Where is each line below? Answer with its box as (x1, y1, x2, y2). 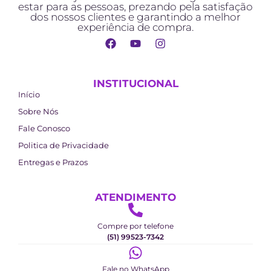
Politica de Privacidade (18, 140, 109, 150)
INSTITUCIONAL (93, 77, 178, 90)
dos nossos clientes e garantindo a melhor (30, 10, 241, 23)
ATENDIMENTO (95, 191, 176, 203)
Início (18, 89, 40, 99)
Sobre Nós (18, 106, 58, 116)
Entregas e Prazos (18, 157, 88, 167)
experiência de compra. (77, 21, 194, 33)
